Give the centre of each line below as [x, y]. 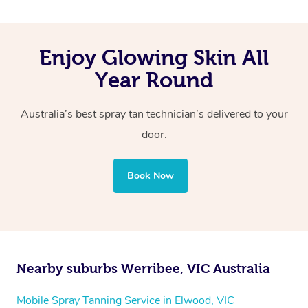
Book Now [151, 175]
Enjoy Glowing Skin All [154, 57]
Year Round [154, 79]
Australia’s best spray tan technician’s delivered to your [154, 114]
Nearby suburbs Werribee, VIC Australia [143, 268]
